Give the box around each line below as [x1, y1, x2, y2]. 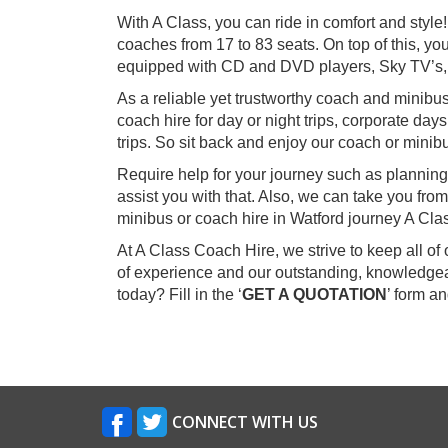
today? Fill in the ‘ [117, 286, 242, 303]
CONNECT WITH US [172, 411, 318, 433]
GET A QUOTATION [242, 286, 387, 303]
